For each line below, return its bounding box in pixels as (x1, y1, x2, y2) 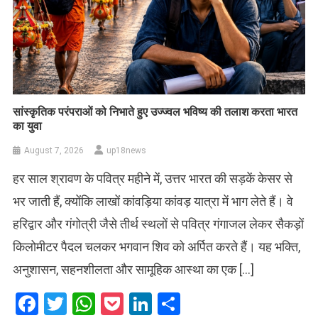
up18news (106, 145, 147, 155)
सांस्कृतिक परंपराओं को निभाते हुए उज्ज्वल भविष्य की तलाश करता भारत (13, 104, 298, 119)
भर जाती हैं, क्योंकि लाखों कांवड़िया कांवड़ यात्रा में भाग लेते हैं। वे (13, 193, 294, 209)
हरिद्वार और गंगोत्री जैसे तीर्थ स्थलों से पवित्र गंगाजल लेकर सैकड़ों (13, 216, 305, 231)
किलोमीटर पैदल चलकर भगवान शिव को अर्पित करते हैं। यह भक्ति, (13, 238, 301, 254)
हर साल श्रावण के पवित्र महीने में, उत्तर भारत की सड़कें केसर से (13, 170, 293, 186)
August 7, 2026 (24, 145, 84, 155)
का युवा (13, 119, 43, 133)
